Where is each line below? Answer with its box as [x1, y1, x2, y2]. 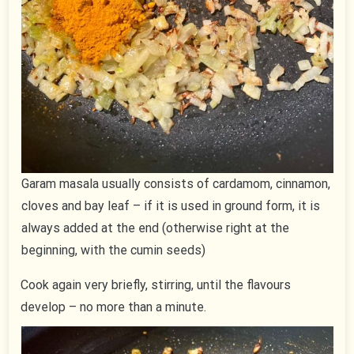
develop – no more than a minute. [21, 299, 207, 315]
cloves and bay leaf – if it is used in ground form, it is [21, 198, 320, 214]
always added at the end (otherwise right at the [21, 220, 289, 236]
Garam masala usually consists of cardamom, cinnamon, [21, 176, 330, 192]
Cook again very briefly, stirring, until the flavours [21, 277, 292, 293]
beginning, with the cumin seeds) [21, 243, 205, 258]
